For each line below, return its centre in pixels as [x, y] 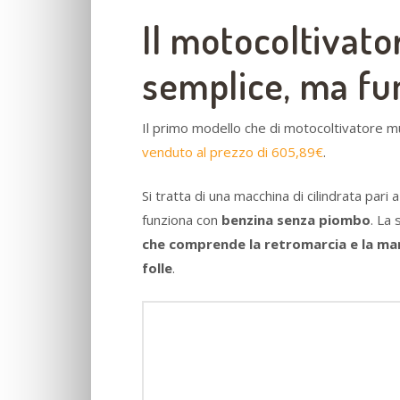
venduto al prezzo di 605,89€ [233, 151]
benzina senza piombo [296, 220]
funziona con [182, 220]
